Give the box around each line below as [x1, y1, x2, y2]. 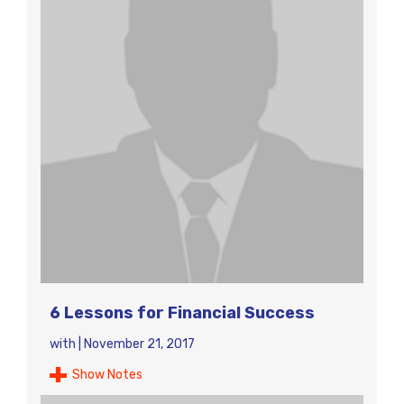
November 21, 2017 [84, 336, 195, 352]
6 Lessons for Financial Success [50, 303, 315, 323]
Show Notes [72, 367, 142, 382]
